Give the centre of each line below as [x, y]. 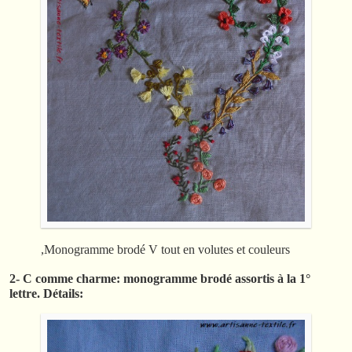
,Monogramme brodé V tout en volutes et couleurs [165, 249]
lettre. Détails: [46, 293]
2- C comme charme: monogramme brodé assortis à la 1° [160, 278]
